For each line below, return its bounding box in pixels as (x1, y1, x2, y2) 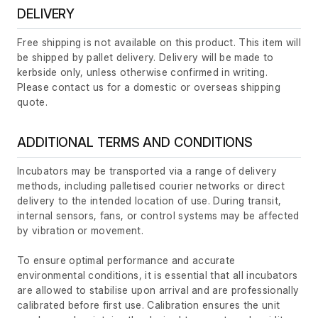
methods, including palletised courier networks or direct (17, 180, 285, 192)
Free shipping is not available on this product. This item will (17, 36, 301, 49)
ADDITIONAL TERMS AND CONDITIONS (17, 135, 253, 150)
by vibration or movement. (17, 224, 144, 237)
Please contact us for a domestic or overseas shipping (17, 81, 280, 94)
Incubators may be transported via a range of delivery (17, 165, 277, 177)
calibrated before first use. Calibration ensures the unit (17, 299, 280, 312)
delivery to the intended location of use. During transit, (17, 194, 282, 207)
